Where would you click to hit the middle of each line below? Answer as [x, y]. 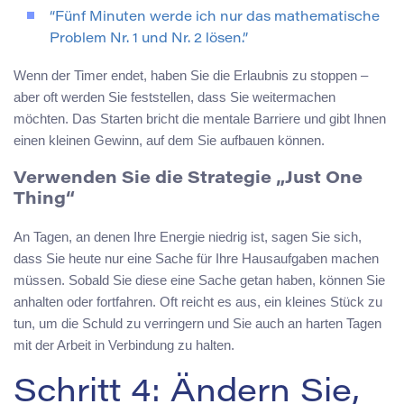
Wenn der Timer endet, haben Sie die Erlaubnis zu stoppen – [191, 75]
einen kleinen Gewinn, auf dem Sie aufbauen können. [169, 140]
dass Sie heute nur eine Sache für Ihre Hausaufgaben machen [196, 259]
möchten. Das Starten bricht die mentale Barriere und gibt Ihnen [200, 118]
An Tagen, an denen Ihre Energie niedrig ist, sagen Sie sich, [188, 237]
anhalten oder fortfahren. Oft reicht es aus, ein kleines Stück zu [198, 302]
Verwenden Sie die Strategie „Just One [188, 179]
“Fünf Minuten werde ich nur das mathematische [215, 17]
